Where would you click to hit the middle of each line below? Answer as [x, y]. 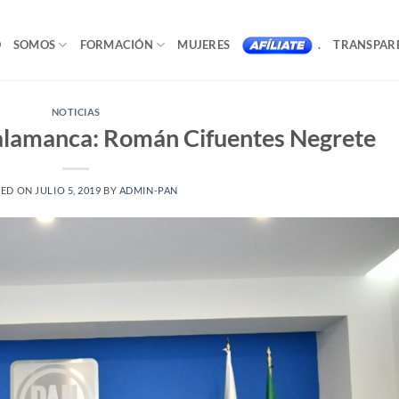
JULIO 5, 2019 [68, 190]
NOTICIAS [76, 112]
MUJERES [204, 45]
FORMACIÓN [116, 45]
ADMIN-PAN [148, 190]
